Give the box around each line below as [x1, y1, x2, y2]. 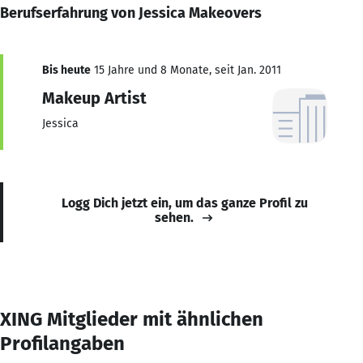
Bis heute [42, 62, 91, 77]
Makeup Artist [42, 88, 147, 108]
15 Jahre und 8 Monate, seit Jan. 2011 [91, 62, 281, 77]
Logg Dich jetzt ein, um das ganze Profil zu [62, 194, 308, 211]
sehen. [155, 209, 194, 225]
